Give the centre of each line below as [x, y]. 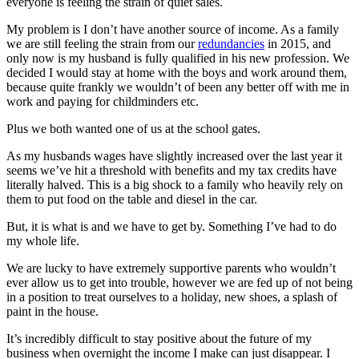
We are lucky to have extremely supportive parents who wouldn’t [171, 268]
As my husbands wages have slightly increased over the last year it [174, 155]
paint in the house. [52, 311]
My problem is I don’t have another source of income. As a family [173, 29]
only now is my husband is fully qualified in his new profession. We [178, 58]
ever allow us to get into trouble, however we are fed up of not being [179, 282]
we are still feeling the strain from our [102, 43]
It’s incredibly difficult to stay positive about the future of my [159, 338]
